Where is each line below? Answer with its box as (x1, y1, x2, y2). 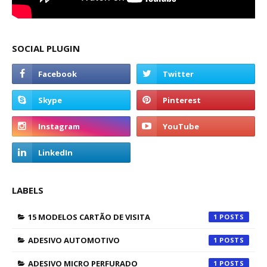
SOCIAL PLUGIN (12, 42, 80, 54)
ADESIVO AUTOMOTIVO (28, 235, 120, 246)
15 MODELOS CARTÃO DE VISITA (28, 212, 150, 222)
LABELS (12, 184, 44, 196)
